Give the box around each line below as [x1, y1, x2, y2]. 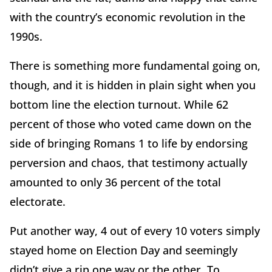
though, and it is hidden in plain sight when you [10, 78, 256, 93]
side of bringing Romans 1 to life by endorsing [10, 136, 248, 151]
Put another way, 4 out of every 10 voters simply [10, 223, 260, 239]
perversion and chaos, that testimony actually [10, 155, 247, 171]
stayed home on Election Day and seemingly [10, 243, 237, 258]
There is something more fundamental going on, [10, 58, 260, 73]
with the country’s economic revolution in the [10, 10, 245, 25]
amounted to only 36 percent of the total [10, 175, 221, 190]
